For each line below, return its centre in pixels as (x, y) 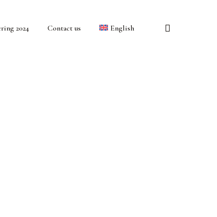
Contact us (64, 28)
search (185, 28)
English (122, 28)
